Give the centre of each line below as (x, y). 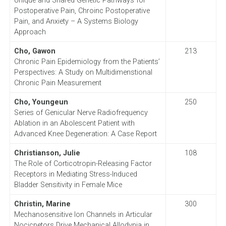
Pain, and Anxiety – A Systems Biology (76, 21)
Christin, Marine (42, 204)
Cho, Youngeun (41, 102)
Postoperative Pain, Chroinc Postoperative (82, 11)
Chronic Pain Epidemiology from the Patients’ (87, 62)
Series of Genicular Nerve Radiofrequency (81, 112)
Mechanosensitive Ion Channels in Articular (83, 214)
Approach (30, 32)
